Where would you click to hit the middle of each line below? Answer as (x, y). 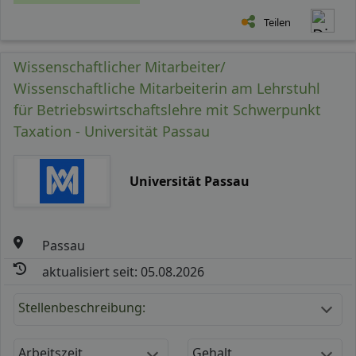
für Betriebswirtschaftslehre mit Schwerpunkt (167, 109)
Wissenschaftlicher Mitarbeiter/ (120, 66)
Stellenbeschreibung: (82, 307)
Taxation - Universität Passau (112, 131)
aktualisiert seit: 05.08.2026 (124, 271)
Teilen (277, 22)
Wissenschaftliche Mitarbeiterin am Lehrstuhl (167, 88)
